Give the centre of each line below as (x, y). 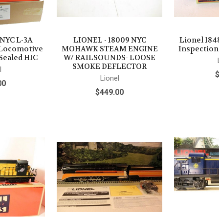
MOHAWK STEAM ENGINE (109, 49)
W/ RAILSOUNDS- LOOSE (109, 57)
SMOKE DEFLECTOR (109, 66)
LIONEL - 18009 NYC (109, 40)
